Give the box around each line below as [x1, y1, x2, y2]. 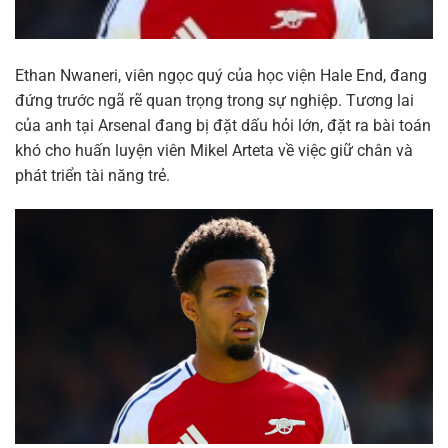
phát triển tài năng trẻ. [15, 165, 170, 185]
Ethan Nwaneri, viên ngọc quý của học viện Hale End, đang [15, 65, 427, 85]
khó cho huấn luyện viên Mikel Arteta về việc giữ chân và [15, 140, 413, 160]
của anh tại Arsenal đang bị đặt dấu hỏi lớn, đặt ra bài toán [15, 115, 431, 135]
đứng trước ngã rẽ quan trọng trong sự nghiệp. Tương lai [15, 90, 414, 110]
